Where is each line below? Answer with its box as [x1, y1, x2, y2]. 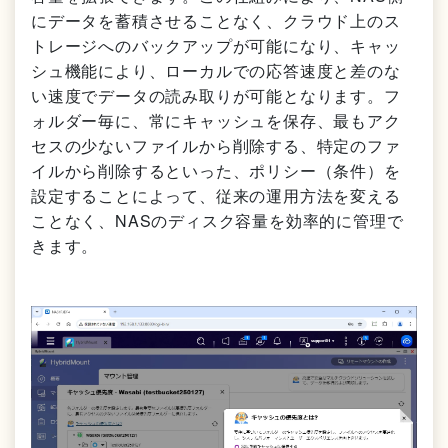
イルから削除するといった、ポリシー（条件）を [31, 158, 401, 182]
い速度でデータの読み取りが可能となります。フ [31, 83, 401, 107]
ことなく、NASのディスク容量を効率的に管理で [31, 208, 404, 232]
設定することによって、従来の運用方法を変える [31, 183, 401, 207]
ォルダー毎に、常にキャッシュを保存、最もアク [31, 108, 401, 132]
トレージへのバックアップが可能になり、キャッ [31, 33, 401, 57]
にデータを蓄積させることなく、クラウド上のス [31, 8, 401, 32]
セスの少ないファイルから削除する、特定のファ [31, 133, 401, 157]
